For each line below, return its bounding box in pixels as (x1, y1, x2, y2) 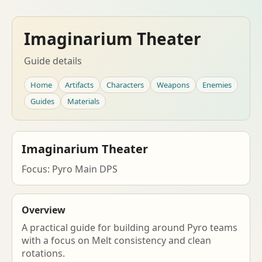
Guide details (24, 54, 82, 67)
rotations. (22, 247, 65, 260)
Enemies (202, 80, 232, 90)
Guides (30, 96, 54, 106)
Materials (67, 96, 99, 106)
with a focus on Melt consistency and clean (22, 234, 211, 247)
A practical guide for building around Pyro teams (22, 221, 237, 234)
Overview (22, 204, 65, 216)
